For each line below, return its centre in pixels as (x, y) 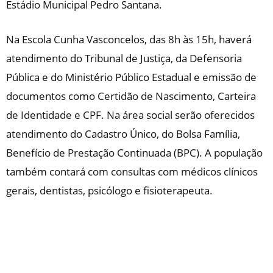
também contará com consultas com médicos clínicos (132, 171)
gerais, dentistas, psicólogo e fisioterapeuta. (109, 190)
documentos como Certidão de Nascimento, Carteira (131, 96)
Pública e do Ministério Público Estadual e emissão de (131, 77)
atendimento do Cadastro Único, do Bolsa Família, (123, 133)
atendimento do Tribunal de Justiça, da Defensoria (124, 58)
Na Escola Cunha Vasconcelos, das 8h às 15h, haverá (129, 39)
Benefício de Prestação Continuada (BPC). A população (134, 152)
